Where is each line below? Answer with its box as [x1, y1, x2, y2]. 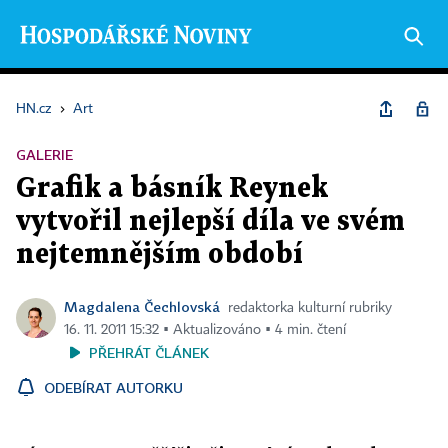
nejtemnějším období [16, 242, 303, 268]
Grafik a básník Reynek [16, 176, 328, 202]
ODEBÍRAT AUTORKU [44, 379, 183, 396]
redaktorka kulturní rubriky [228, 301, 392, 315]
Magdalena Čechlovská [64, 298, 220, 315]
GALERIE [16, 146, 73, 163]
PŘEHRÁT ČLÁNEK [89, 344, 209, 361]
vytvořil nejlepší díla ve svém [16, 209, 405, 235]
